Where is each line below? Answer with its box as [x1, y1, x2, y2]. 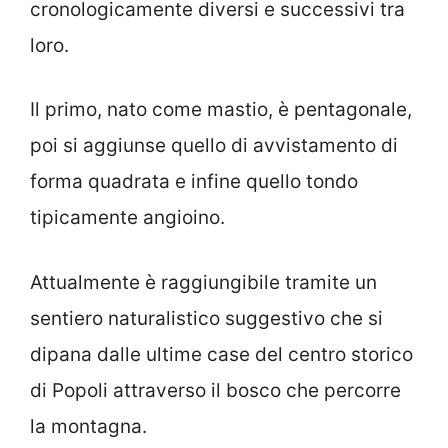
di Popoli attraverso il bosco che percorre [30, 378, 401, 402]
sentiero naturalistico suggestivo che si [30, 306, 383, 330]
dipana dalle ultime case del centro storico [30, 342, 413, 366]
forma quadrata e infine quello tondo [30, 170, 358, 193]
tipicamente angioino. [30, 206, 225, 229]
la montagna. [30, 414, 147, 438]
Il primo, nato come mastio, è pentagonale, [30, 98, 412, 121]
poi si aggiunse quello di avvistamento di [30, 134, 398, 157]
